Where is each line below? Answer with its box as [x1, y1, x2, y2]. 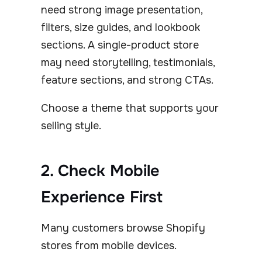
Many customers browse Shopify [41, 221, 205, 235]
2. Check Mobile [41, 160, 160, 181]
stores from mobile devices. [41, 239, 177, 252]
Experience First [41, 187, 163, 207]
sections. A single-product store [41, 38, 199, 51]
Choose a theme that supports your [41, 101, 219, 115]
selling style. [41, 119, 101, 132]
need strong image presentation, [41, 3, 202, 16]
